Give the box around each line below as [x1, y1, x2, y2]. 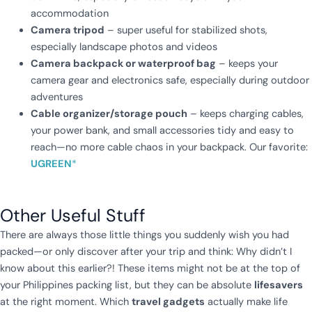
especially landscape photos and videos [30, 40, 217, 54]
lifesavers [254, 279, 303, 292]
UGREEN [30, 157, 72, 171]
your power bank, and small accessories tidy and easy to [30, 124, 294, 138]
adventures [30, 91, 83, 104]
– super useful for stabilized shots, [104, 24, 267, 38]
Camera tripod [30, 24, 104, 38]
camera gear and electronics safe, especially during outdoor [30, 74, 309, 88]
